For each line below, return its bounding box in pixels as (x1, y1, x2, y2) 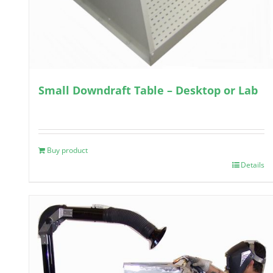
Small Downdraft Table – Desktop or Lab (38, 83, 258, 98)
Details (241, 160, 265, 171)
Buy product (47, 145, 88, 156)
